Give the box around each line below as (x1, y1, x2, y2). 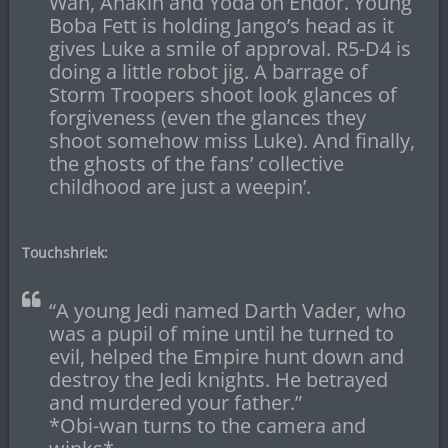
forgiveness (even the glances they (48, 104, 366, 132)
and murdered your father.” (48, 389, 302, 417)
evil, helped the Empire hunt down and (48, 343, 404, 371)
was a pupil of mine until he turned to (48, 320, 394, 348)
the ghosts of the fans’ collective (48, 150, 344, 178)
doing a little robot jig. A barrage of (48, 58, 368, 86)
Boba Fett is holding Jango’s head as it (48, 12, 394, 40)
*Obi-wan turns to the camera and (48, 412, 366, 440)
